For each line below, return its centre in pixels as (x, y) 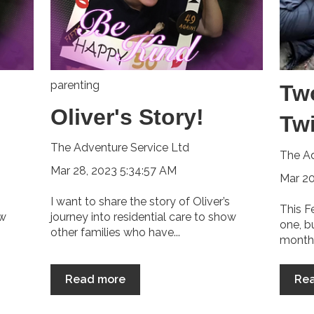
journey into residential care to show (143, 217)
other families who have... (115, 233)
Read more (95, 279)
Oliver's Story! (127, 117)
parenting (75, 86)
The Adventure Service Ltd (120, 147)
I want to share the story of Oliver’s (140, 202)
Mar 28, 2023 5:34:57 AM (113, 171)
